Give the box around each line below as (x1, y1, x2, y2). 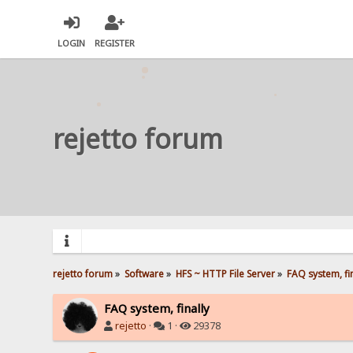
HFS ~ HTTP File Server (176, 266, 276, 280)
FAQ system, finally (104, 299, 210, 316)
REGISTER (95, 37, 136, 50)
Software (124, 266, 165, 280)
